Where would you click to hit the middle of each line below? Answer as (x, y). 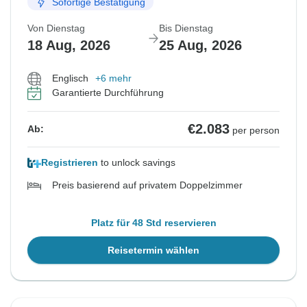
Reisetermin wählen (153, 250)
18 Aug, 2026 (69, 46)
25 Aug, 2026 (200, 46)
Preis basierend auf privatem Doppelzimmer (147, 185)
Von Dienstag (56, 28)
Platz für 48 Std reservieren (153, 223)
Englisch (70, 78)
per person (256, 131)
